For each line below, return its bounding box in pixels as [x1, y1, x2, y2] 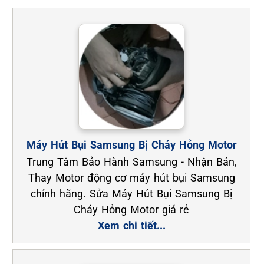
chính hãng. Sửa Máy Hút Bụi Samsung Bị [31, 187, 233, 200]
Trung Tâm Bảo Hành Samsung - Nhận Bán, [26, 155, 237, 168]
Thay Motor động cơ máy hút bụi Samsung [28, 171, 235, 184]
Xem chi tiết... [97, 219, 166, 232]
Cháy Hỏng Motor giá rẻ [74, 203, 190, 216]
